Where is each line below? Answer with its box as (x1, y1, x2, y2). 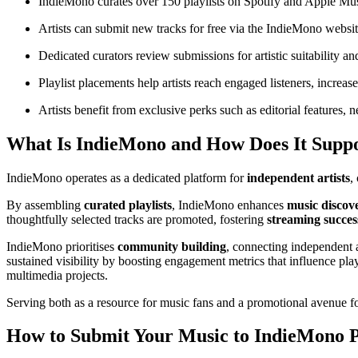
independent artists (247, 170, 350, 185)
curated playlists (84, 197, 172, 212)
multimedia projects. (6, 268, 108, 282)
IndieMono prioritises (6, 239, 117, 253)
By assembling (6, 197, 84, 212)
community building (117, 239, 226, 253)
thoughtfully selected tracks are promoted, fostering (6, 212, 267, 226)
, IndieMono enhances (172, 197, 287, 212)
